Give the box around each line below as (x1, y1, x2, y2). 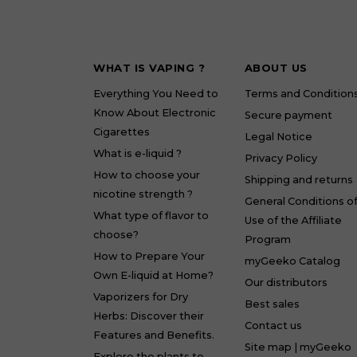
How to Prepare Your (93, 250, 205, 262)
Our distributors (244, 277, 328, 288)
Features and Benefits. (93, 329, 214, 341)
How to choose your (93, 169, 200, 181)
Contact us (244, 320, 302, 331)
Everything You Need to (93, 88, 218, 100)
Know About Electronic (93, 107, 216, 119)
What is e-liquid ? (93, 147, 182, 159)
